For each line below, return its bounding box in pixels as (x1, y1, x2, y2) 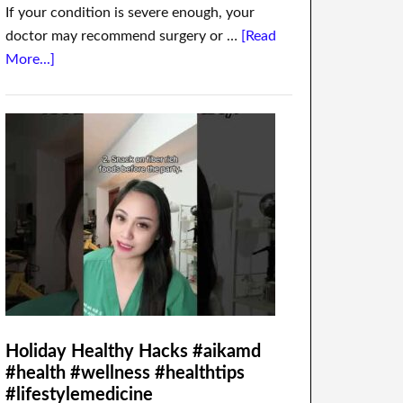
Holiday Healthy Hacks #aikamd (5, 343, 261, 361)
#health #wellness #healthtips (5, 364, 245, 382)
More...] (5, 52, 55, 67)
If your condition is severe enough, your (5, 5, 255, 20)
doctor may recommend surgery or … (5, 29, 241, 43)
